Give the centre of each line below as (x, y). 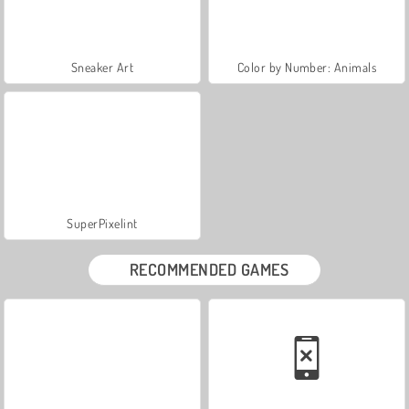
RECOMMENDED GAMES (209, 269)
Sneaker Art (102, 67)
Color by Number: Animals (307, 67)
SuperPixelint (102, 223)
